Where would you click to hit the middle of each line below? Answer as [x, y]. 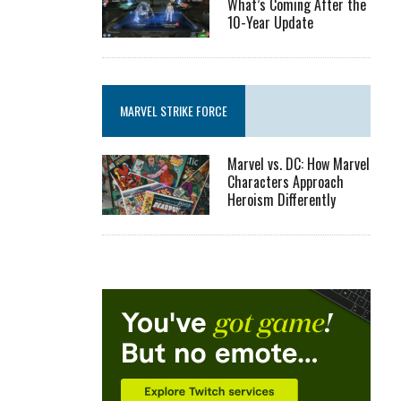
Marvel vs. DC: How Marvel [299, 163]
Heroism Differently [282, 199]
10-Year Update [271, 22]
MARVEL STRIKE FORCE [174, 110]
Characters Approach [286, 181]
